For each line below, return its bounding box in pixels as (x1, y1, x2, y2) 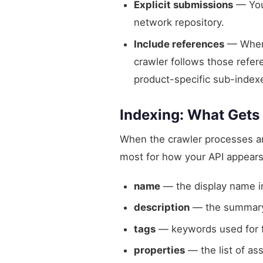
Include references (134, 38, 224, 50)
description (134, 201, 190, 214)
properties (134, 244, 185, 256)
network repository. (134, 16, 224, 29)
